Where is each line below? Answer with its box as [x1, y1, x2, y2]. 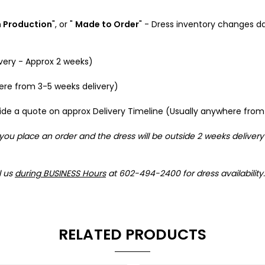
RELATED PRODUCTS [58, 224, 207, 245]
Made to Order [75, 18, 139, 30]
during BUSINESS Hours [15, 167, 106, 179]
